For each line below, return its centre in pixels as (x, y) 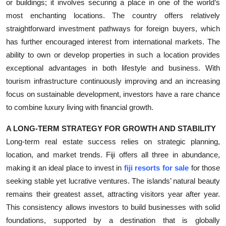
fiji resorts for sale (156, 167)
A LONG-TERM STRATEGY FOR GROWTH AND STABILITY (111, 128)
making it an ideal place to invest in (65, 167)
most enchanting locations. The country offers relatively (113, 15)
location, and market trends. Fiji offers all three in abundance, (113, 154)
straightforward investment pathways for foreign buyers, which (113, 28)
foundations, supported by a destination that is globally (113, 220)
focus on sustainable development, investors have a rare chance (113, 94)
